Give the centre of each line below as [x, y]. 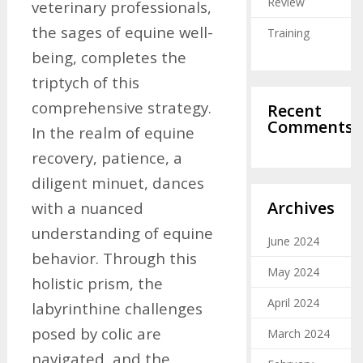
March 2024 [299, 333]
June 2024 [293, 241]
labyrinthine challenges [117, 308]
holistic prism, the [97, 283]
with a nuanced [87, 208]
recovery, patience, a [107, 158]
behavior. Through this [114, 258]
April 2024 [293, 302]
